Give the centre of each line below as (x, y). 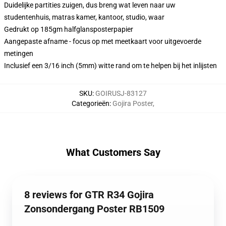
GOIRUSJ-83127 (121, 93)
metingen (19, 53)
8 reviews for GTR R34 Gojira (89, 195)
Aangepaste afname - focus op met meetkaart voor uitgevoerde (103, 41)
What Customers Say (113, 152)
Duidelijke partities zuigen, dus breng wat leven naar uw (90, 5)
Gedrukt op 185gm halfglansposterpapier (69, 29)
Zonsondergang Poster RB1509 (94, 209)
